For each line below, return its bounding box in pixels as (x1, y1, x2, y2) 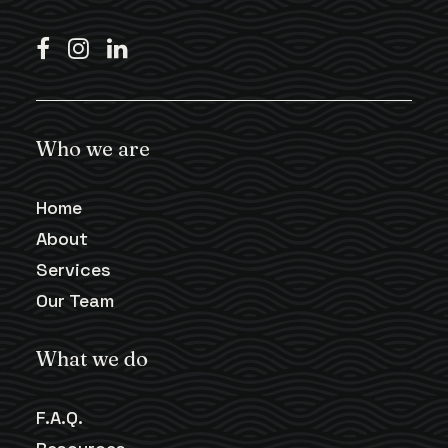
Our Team (36, 289, 114, 312)
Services (36, 258, 111, 281)
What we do (36, 346, 148, 371)
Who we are (36, 136, 150, 161)
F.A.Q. (36, 406, 83, 429)
